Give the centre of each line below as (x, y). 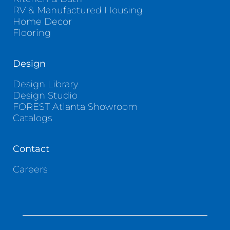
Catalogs (32, 118)
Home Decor (42, 22)
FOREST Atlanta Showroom (75, 107)
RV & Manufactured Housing (78, 11)
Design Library (45, 84)
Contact (31, 149)
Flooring (32, 33)
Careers (30, 170)
